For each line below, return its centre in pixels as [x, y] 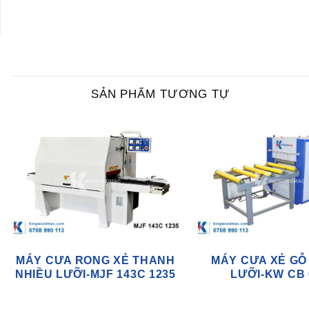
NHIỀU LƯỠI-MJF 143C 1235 [95, 275]
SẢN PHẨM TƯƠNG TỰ [161, 94]
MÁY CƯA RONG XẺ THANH [96, 261]
